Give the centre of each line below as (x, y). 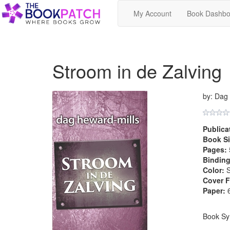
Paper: (214, 190)
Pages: (215, 149)
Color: (213, 170)
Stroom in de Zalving (137, 71)
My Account (152, 13)
